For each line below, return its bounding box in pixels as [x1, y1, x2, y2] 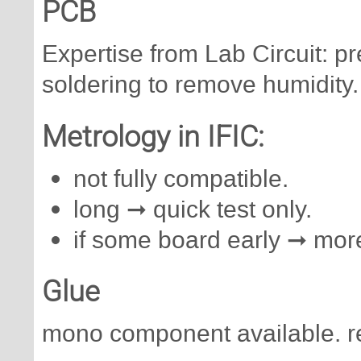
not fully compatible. [73, 162, 288, 195]
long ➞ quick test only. [73, 193, 312, 226]
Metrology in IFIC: [42, 118, 272, 154]
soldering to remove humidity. [42, 68, 359, 101]
